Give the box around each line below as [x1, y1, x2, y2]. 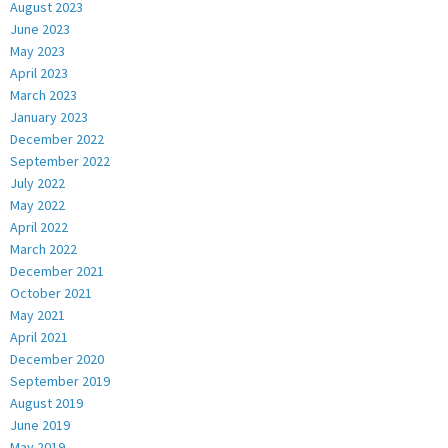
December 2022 [10, 129, 104, 148]
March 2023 [10, 85, 77, 104]
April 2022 [10, 217, 68, 236]
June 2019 [10, 415, 70, 434]
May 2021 [10, 305, 65, 324]
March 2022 [10, 239, 77, 258]
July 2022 [10, 173, 65, 192]
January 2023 [10, 107, 88, 126]
